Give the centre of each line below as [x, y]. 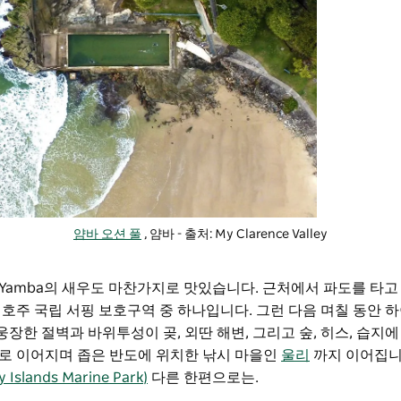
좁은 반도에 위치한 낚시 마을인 [177, 355]
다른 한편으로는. [205, 377]
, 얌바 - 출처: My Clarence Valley [234, 234]
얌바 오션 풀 [107, 234]
